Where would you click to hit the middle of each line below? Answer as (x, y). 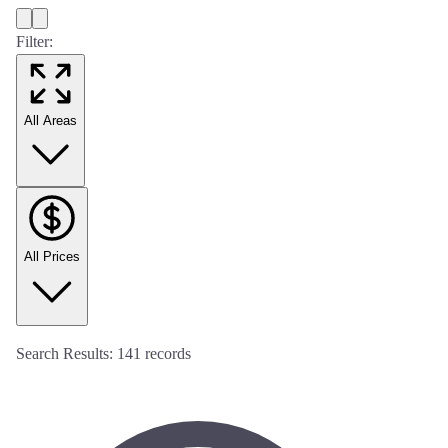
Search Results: (66, 353)
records (166, 353)
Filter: (34, 41)
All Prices (52, 256)
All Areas (50, 120)
